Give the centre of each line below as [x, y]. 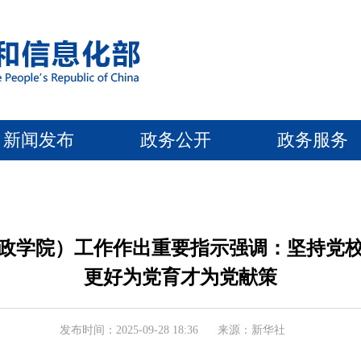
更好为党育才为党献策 [180, 277]
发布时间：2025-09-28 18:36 [129, 330]
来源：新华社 [251, 330]
